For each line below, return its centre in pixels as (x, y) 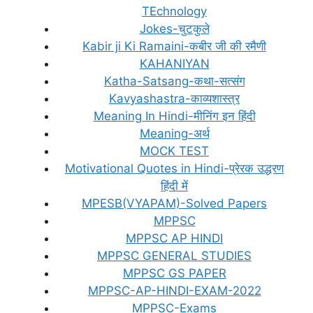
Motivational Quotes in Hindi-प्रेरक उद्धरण (174, 168)
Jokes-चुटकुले (174, 28)
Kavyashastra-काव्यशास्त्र (174, 98)
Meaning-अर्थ (174, 133)
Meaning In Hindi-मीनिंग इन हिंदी (174, 116)
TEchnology (174, 11)
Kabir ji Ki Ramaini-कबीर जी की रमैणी (174, 46)
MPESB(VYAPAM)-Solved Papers (174, 203)
